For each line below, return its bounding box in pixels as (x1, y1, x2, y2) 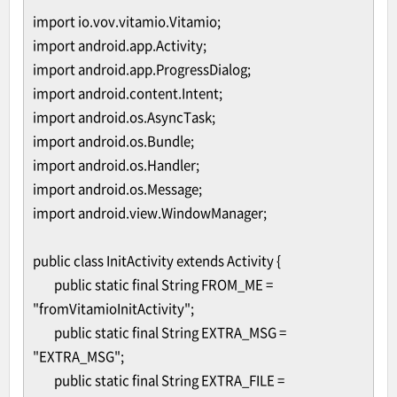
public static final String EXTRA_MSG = (54, 323, 286, 342)
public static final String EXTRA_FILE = (54, 370, 284, 390)
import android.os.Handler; (33, 155, 199, 175)
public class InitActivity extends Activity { (33, 251, 281, 270)
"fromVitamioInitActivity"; (33, 299, 194, 318)
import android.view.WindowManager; (33, 203, 267, 222)
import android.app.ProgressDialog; (33, 59, 251, 79)
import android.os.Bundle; (33, 131, 194, 151)
